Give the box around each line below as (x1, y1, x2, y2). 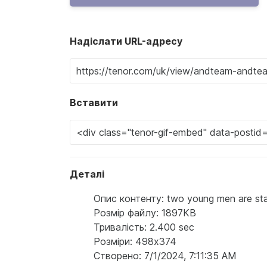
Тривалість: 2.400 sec (94, 221, 194, 234)
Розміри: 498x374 (94, 235, 176, 248)
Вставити (70, 97, 118, 109)
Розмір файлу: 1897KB (94, 207, 196, 219)
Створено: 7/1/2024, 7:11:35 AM (94, 250, 237, 262)
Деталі (70, 168, 104, 181)
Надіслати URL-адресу (70, 35, 182, 48)
